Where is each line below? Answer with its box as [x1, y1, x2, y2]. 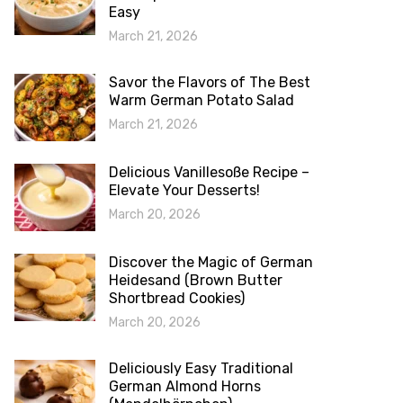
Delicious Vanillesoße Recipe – [109, 164, 309, 181]
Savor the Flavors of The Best [109, 74, 310, 91]
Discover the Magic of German [109, 254, 313, 271]
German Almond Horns [109, 378, 261, 395]
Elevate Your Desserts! [109, 182, 260, 199]
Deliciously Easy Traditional [109, 360, 293, 377]
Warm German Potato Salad [109, 92, 294, 109]
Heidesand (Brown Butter [109, 272, 282, 289]
